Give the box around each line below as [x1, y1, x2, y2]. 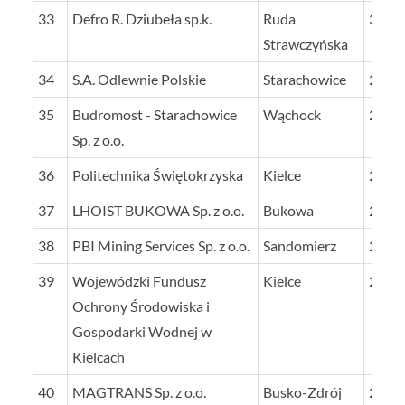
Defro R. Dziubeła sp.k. [72, 10, 212, 28]
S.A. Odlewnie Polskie [72, 71, 206, 89]
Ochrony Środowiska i [72, 297, 210, 316]
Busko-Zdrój [263, 383, 342, 401]
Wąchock [263, 106, 321, 124]
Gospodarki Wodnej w [72, 323, 212, 341]
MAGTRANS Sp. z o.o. [72, 383, 206, 401]
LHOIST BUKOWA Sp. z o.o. [72, 202, 244, 220]
